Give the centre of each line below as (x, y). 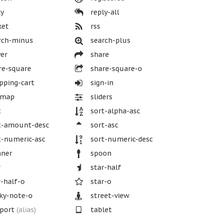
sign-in (101, 83)
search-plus (110, 40)
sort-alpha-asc (115, 111)
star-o (100, 182)
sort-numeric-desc (121, 139)
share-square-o (116, 69)
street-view (109, 196)
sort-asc (104, 125)
